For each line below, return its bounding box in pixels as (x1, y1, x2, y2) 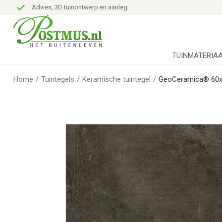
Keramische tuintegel (82, 75, 151, 84)
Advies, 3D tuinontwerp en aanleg (28, 3, 124, 11)
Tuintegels (41, 75, 74, 84)
